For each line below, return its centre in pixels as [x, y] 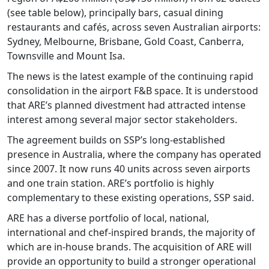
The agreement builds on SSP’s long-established [116, 140]
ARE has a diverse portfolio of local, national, [108, 218]
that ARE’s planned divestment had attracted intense [126, 105]
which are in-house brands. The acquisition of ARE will [129, 247]
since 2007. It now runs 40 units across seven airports [129, 169]
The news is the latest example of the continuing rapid [130, 77]
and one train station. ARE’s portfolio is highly [110, 183]
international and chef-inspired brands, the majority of [131, 233]
